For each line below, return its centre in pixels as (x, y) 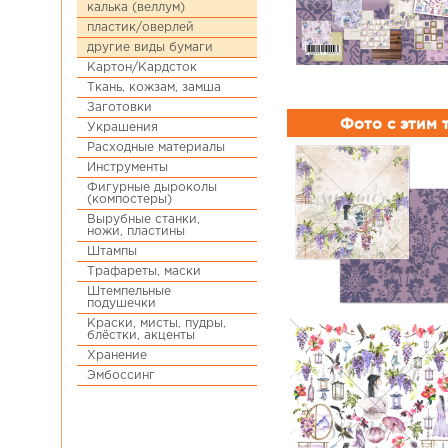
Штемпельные (129, 291)
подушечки (121, 303)
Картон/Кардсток (142, 67)
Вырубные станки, (143, 219)
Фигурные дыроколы (152, 187)
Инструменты (127, 167)
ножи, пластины (136, 231)
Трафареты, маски (144, 271)
